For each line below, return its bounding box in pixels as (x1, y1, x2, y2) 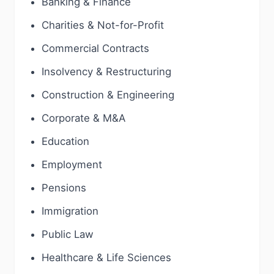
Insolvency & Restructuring (42, 65, 171, 78)
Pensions (42, 182, 86, 194)
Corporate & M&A (42, 112, 125, 124)
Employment (42, 158, 102, 171)
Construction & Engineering (42, 89, 174, 101)
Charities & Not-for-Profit (42, 19, 164, 31)
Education (42, 135, 89, 147)
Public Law (42, 228, 94, 240)
